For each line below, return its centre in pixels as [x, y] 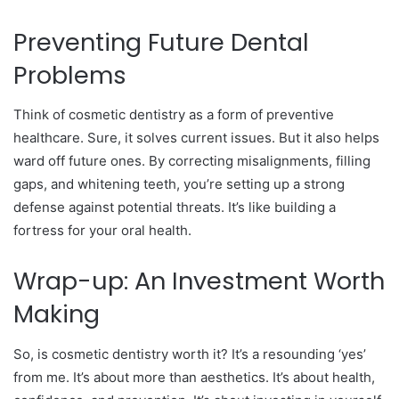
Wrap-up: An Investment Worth [199, 281]
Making [57, 314]
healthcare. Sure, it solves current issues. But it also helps [196, 138]
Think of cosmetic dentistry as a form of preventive [174, 115]
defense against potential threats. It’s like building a [175, 208]
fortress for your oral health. [102, 231]
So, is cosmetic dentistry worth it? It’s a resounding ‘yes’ [190, 354]
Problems [70, 75]
